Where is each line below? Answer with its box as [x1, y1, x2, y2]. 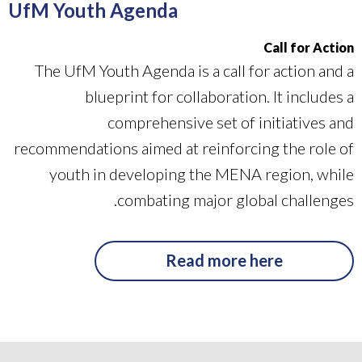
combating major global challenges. [117, 189, 354, 209]
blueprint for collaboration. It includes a [85, 86, 354, 106]
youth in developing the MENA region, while [49, 163, 354, 183]
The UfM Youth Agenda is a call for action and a [35, 60, 354, 80]
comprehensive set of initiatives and [107, 112, 354, 132]
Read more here [166, 250, 283, 270]
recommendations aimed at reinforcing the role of [14, 137, 354, 158]
